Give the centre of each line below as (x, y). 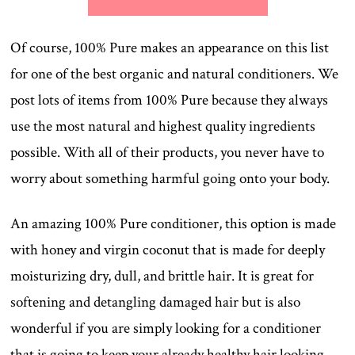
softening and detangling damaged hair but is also (156, 303)
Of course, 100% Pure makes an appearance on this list (170, 48)
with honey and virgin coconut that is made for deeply (168, 250)
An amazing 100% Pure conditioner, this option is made (174, 224)
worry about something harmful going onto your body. (170, 179)
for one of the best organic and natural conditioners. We (175, 74)
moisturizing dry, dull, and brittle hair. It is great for (162, 277)
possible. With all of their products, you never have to (168, 153)
